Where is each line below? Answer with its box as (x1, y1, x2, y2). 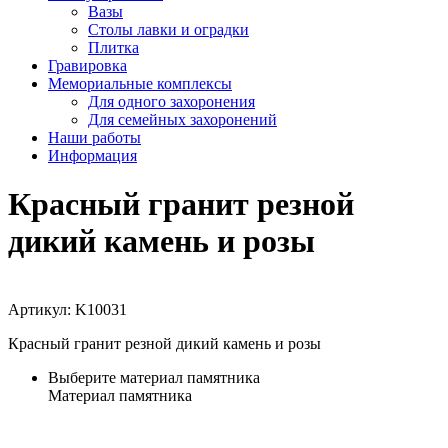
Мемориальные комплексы (48, 75, 232, 92)
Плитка (88, 39, 139, 56)
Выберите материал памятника (48, 368, 260, 386)
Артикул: (8, 300, 75, 318)
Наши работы (48, 129, 141, 146)
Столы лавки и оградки (88, 21, 249, 38)
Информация (48, 147, 137, 164)
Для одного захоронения (88, 93, 255, 110)
